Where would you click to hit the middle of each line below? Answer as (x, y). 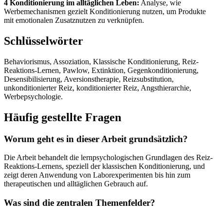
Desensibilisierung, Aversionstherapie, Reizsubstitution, (89, 79)
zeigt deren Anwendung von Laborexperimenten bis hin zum (97, 175)
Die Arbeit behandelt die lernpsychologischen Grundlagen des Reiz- (108, 158)
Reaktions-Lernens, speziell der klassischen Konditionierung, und (104, 166)
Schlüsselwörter (44, 41)
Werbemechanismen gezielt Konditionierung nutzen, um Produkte (105, 11)
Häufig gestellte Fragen (63, 117)
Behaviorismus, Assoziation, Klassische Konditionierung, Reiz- (101, 61)
